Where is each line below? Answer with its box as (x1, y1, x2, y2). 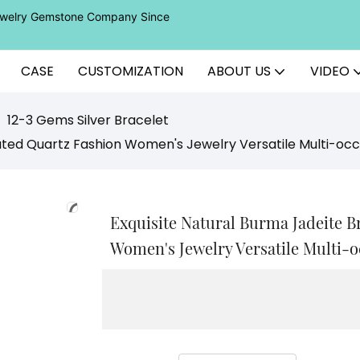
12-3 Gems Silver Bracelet (7, 111, 169, 129)
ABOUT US (207, 62, 271, 80)
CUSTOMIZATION (78, 62, 183, 80)
